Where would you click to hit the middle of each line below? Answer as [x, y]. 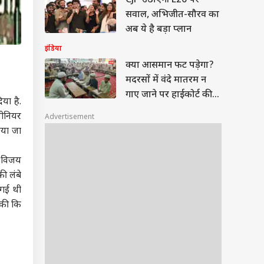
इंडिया [53, 49]
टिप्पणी [139, 110]
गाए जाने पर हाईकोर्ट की [169, 95]
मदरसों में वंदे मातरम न [166, 80]
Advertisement [70, 117]
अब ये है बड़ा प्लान [159, 30]
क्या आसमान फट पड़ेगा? [170, 66]
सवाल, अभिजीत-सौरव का [172, 15]
